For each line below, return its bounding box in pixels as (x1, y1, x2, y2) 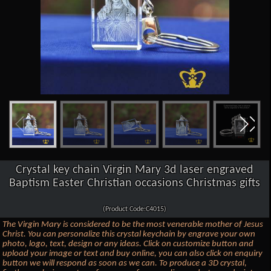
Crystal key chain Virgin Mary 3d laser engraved (16, 163, 254, 176)
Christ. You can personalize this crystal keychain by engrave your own (2, 229, 256, 239)
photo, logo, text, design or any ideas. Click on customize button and (2, 239, 254, 249)
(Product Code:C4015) (103, 205, 167, 213)
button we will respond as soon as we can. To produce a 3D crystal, (2, 258, 247, 268)
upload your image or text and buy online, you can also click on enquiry (2, 249, 263, 258)
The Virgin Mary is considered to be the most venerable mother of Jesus (2, 220, 264, 229)
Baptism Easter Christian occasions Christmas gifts (9, 177, 261, 189)
